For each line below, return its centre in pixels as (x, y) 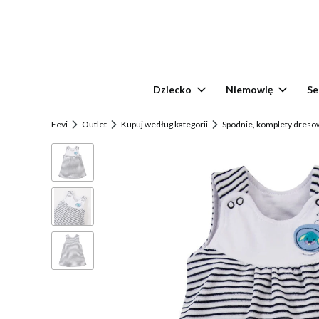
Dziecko (172, 90)
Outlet (94, 124)
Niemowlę (249, 90)
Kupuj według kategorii (164, 124)
